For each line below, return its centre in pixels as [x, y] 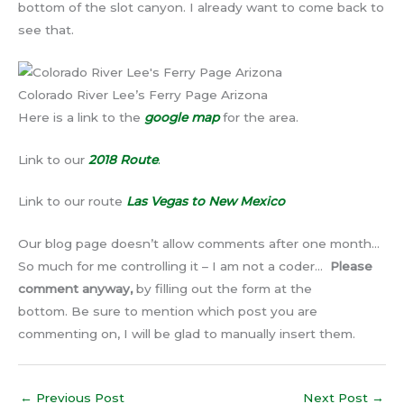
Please [351, 266]
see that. [46, 29]
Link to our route [72, 202]
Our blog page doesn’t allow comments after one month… [201, 244]
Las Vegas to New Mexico [206, 202]
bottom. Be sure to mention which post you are [168, 312]
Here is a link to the [81, 117]
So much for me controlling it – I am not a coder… [174, 266]
